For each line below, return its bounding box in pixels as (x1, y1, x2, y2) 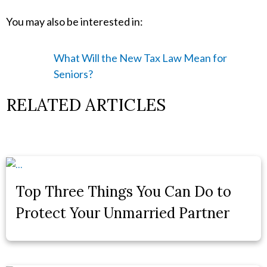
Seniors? (54, 67, 93, 81)
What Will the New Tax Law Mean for (54, 51, 227, 65)
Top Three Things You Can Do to (15, 182, 231, 201)
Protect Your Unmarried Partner (15, 204, 229, 223)
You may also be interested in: (6, 15, 143, 29)
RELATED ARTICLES (6, 94, 166, 116)
